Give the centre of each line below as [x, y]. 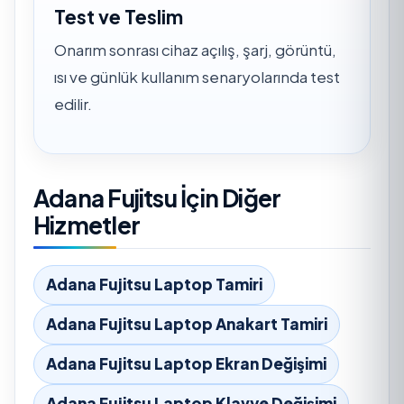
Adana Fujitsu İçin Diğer [157, 197]
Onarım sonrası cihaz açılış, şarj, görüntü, [195, 49]
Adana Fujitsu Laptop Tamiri [154, 285]
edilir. [73, 103]
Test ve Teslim [119, 16]
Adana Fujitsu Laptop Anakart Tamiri [187, 324]
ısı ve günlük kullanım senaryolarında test [197, 76]
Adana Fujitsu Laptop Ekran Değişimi [186, 364]
